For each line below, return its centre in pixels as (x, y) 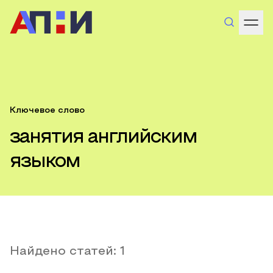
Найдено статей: (65, 252)
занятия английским (103, 138)
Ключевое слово (47, 111)
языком (45, 162)
